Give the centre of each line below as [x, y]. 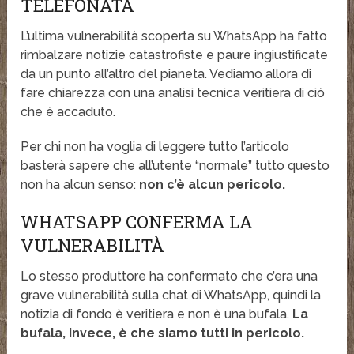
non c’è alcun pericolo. [213, 185]
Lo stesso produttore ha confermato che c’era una [169, 277]
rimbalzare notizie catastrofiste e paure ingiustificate [175, 55]
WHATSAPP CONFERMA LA [137, 222]
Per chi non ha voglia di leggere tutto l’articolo [155, 147]
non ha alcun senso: [80, 185]
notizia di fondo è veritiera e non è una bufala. [157, 314]
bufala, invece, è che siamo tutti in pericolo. [163, 333]
